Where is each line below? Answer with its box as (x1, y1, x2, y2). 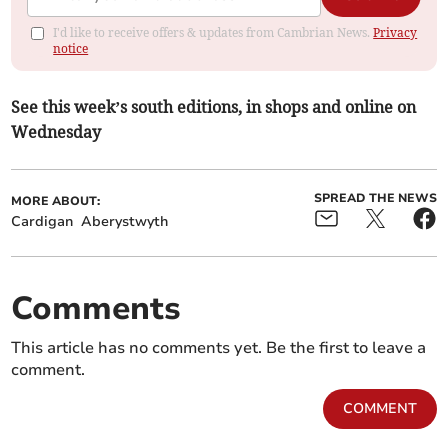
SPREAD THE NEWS (313, 190, 437, 207)
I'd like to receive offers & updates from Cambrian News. (53, 25, 374, 41)
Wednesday (11, 122, 102, 143)
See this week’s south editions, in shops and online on (11, 97, 417, 118)
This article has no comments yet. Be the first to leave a (11, 337, 427, 360)
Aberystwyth (81, 212, 169, 232)
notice (53, 41, 89, 57)
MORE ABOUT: (11, 193, 101, 210)
